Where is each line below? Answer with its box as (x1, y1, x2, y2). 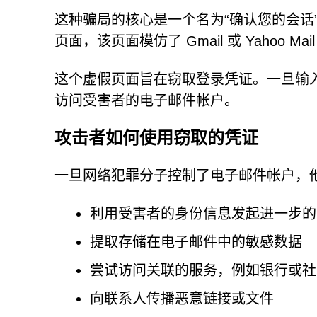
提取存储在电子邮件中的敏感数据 (90, 234, 302, 250)
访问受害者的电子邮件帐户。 (54, 93, 238, 108)
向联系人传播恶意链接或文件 (90, 291, 274, 306)
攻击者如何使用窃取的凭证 (54, 128, 258, 147)
